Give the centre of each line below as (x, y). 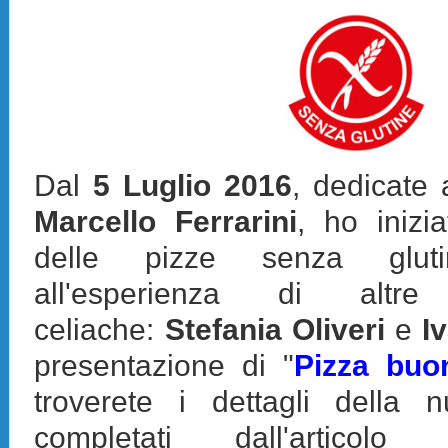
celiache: (99, 329)
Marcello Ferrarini (166, 221)
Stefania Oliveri (274, 329)
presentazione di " (164, 365)
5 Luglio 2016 (193, 185)
